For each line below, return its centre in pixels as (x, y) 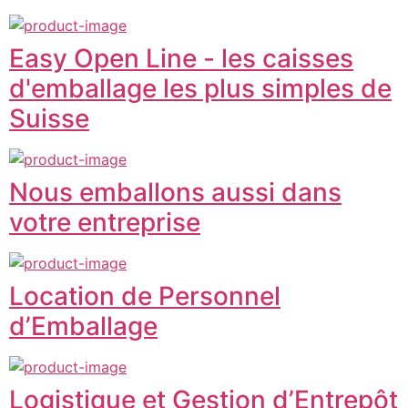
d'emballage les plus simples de (200, 88)
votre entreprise (105, 222)
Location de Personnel (145, 296)
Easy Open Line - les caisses (181, 58)
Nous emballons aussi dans (175, 192)
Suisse (49, 118)
